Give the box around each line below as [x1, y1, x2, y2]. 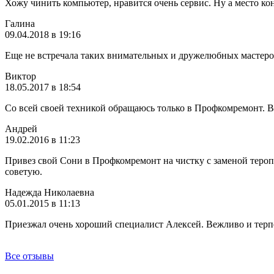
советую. [5, 166, 42, 177]
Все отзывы [5, 251, 54, 261]
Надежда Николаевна [5, 187, 94, 198]
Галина [5, 18, 35, 29]
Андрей [5, 124, 37, 134]
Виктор [5, 71, 36, 81]
